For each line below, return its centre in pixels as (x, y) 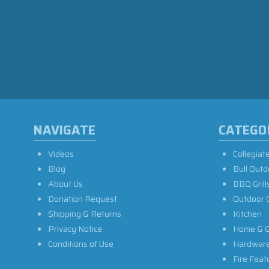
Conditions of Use (81, 244)
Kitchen (247, 214)
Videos (61, 154)
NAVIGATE (65, 130)
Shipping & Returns (85, 214)
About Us (65, 184)
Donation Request (83, 199)
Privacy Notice (75, 229)
